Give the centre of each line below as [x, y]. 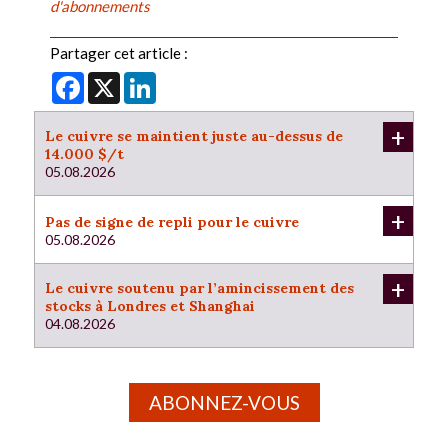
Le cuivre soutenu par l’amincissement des [199, 287]
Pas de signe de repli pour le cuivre [172, 221]
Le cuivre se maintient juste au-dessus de [194, 136]
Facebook [116, 80]
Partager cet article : [119, 53]
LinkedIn [184, 80]
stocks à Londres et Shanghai [150, 305]
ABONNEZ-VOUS [224, 402]
